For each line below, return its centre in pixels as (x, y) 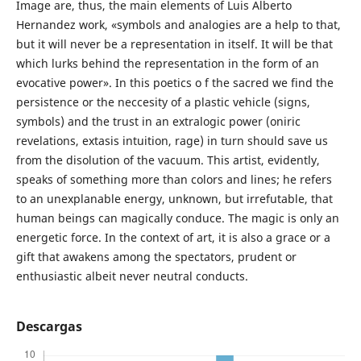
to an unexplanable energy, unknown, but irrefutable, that (174, 199)
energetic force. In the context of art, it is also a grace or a (173, 238)
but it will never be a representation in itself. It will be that (174, 44)
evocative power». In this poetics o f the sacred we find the (174, 83)
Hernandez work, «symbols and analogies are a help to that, (178, 25)
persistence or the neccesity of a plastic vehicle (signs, (163, 102)
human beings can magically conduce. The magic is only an (177, 218)
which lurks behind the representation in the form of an (167, 64)
